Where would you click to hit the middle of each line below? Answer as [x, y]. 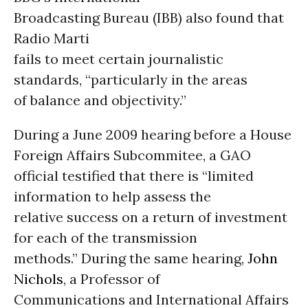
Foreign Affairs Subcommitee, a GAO [132, 155]
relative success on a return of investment [151, 217]
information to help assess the [112, 196]
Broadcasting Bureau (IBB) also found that [149, 18]
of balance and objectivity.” [100, 100]
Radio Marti [52, 38]
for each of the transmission [106, 238]
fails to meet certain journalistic [119, 59]
